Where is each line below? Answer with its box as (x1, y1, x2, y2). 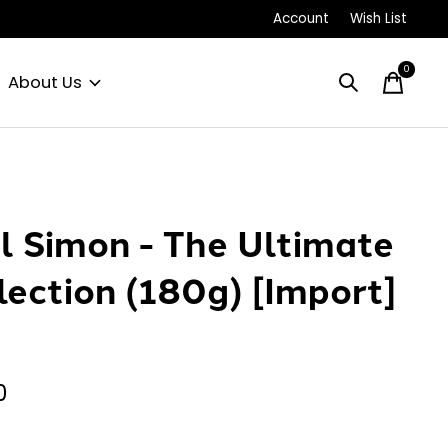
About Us (7, 71, 82, 95)
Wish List (349, 9, 407, 29)
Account (272, 9, 329, 29)
